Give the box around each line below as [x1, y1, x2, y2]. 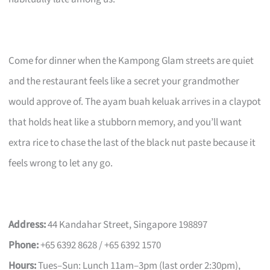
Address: [8, 217, 46, 232]
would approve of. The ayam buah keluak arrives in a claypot [8, 94, 262, 109]
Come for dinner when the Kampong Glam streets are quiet [8, 53, 254, 68]
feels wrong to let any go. [8, 155, 113, 171]
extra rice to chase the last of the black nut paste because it [8, 135, 256, 150]
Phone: [8, 237, 39, 253]
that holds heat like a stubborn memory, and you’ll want [8, 115, 242, 130]
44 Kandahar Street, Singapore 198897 [46, 217, 208, 232]
